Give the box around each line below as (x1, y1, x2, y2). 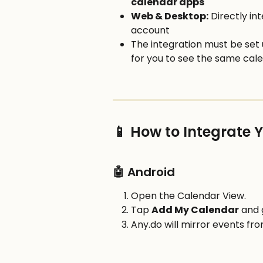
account (131, 23, 170, 38)
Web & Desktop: (131, 9, 208, 23)
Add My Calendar (151, 203, 239, 217)
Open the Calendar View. (131, 188, 246, 203)
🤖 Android (113, 163, 175, 180)
